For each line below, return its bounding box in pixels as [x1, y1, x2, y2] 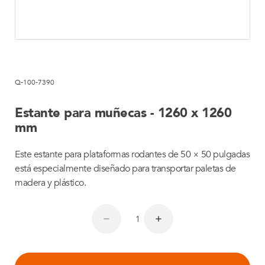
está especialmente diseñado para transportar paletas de [15, 162, 236, 175]
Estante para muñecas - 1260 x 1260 [15, 104, 231, 122]
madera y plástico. [15, 176, 86, 189]
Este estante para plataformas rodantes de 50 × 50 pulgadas [15, 148, 250, 161]
